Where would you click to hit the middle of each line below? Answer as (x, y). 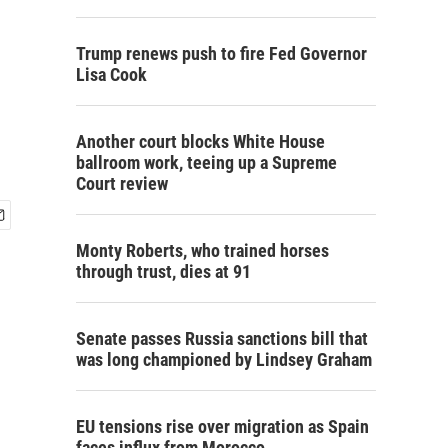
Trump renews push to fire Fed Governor (221, 53)
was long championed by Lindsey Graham (224, 359)
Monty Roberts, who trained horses (202, 250)
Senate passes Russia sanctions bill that (222, 338)
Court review (122, 183)
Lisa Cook (111, 74)
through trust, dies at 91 (163, 271)
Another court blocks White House (200, 141)
